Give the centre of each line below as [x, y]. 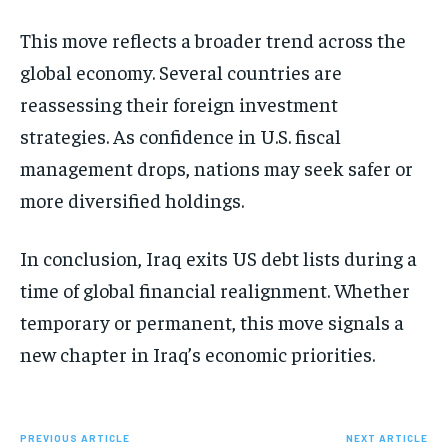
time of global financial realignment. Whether [215, 289]
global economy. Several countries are [181, 71]
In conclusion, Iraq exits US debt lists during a [218, 257]
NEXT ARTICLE [386, 437]
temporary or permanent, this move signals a [212, 321]
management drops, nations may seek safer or [216, 167]
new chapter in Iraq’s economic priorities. [197, 353]
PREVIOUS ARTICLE [75, 437]
